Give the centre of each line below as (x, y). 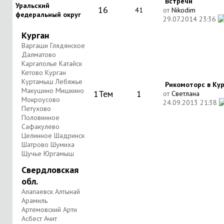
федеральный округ (48, 14)
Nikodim (183, 10)
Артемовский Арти (49, 209)
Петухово (36, 108)
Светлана (185, 93)
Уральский (32, 5)
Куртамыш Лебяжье (52, 81)
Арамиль (34, 200)
